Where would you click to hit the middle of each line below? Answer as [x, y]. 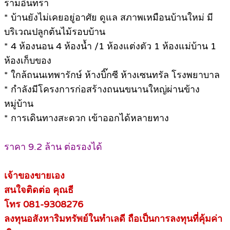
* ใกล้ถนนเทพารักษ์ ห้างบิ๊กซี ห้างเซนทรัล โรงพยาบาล [112, 75]
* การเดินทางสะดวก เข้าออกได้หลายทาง [87, 118]
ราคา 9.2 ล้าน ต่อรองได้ [53, 147]
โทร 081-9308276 [44, 205]
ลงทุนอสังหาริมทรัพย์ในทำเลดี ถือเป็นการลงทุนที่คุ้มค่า [113, 219]
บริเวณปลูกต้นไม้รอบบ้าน [55, 32]
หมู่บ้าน [19, 104]
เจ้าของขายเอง [34, 176]
